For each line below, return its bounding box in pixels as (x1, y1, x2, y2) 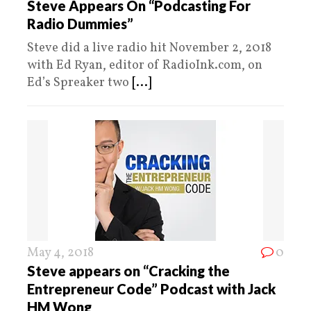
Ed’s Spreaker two (27, 74, 132, 92)
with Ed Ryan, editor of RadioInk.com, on (27, 57, 262, 75)
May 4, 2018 (27, 244, 94, 262)
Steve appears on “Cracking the (27, 262, 230, 280)
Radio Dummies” (27, 15, 133, 33)
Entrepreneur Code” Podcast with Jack (27, 280, 276, 298)
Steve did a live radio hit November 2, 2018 (27, 40, 271, 58)
